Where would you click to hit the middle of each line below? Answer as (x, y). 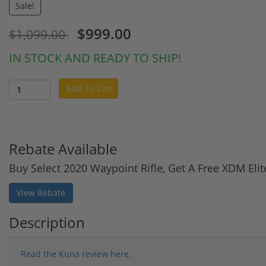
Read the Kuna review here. (76, 254)
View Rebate (41, 192)
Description (47, 222)
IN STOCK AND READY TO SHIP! (95, 58)
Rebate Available (63, 148)
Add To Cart (90, 88)
